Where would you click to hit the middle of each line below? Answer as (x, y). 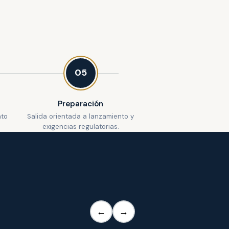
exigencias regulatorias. (81, 127)
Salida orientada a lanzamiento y (81, 117)
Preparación (81, 104)
